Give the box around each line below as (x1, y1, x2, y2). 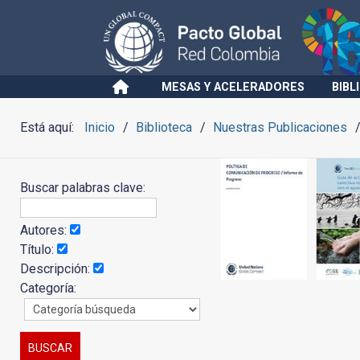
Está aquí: (20, 120, 80, 135)
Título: (20, 242, 57, 257)
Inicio (84, 120, 115, 135)
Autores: (20, 223, 70, 238)
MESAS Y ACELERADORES (162, 80, 305, 94)
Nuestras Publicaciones (213, 120, 348, 135)
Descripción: (20, 261, 93, 276)
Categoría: (20, 280, 76, 296)
